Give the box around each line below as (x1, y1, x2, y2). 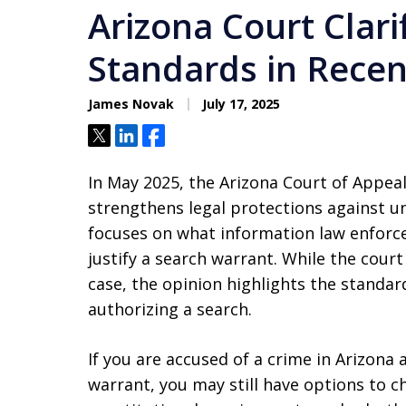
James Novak (88, 95, 174, 112)
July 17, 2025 (198, 95, 280, 112)
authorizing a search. (88, 298, 252, 320)
